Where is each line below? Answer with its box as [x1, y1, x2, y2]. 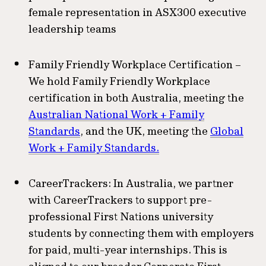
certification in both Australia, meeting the [28, 91, 244, 104]
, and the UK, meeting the [80, 124, 210, 138]
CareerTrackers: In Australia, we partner [28, 176, 233, 190]
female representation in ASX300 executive [28, 5, 246, 19]
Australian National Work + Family [28, 107, 204, 121]
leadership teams [28, 22, 116, 36]
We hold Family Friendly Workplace [28, 74, 210, 88]
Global [210, 124, 243, 138]
